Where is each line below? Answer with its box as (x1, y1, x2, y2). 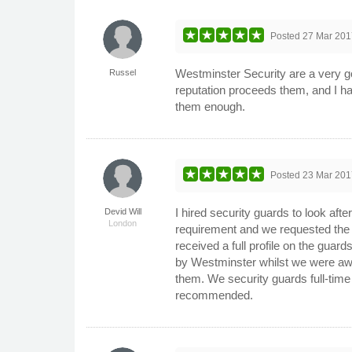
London (108, 218, 137, 228)
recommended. (175, 288, 254, 302)
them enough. (175, 99, 246, 113)
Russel (109, 67, 137, 77)
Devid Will (104, 206, 141, 216)
